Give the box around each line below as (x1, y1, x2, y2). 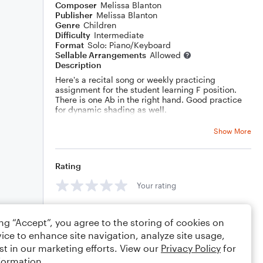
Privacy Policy (161, 242, 221, 254)
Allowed (150, 50, 181, 60)
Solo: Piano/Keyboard (87, 40, 171, 50)
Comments (55, 207, 99, 217)
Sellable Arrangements (55, 50, 146, 60)
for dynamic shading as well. (55, 104, 167, 114)
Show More (214, 127, 251, 135)
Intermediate (94, 30, 144, 40)
